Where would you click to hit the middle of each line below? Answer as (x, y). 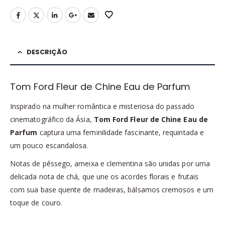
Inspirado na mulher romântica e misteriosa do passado (102, 106)
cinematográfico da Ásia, (52, 119)
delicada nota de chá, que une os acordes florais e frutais (104, 176)
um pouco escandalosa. (49, 145)
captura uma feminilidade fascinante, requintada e (122, 132)
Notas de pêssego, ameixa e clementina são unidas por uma (110, 163)
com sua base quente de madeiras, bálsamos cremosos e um (112, 189)
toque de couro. (36, 202)
